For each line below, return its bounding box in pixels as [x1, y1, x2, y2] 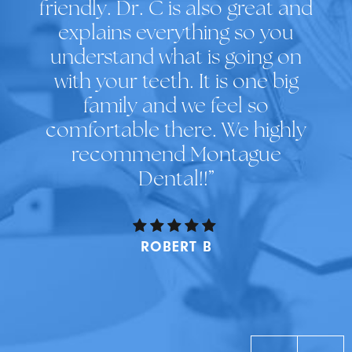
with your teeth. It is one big [53, 72, 299, 94]
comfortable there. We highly [46, 121, 306, 143]
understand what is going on [50, 48, 302, 70]
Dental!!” [137, 170, 214, 192]
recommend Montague [71, 145, 281, 167]
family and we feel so [83, 97, 269, 119]
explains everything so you [58, 24, 294, 46]
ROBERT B [140, 238, 212, 256]
